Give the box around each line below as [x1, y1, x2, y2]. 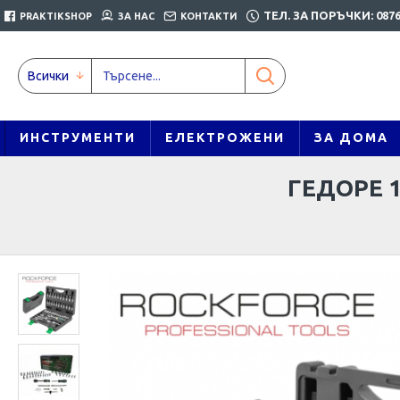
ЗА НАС [118, 10, 154, 21]
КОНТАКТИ [180, 10, 237, 21]
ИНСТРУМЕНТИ [19, 130, 136, 145]
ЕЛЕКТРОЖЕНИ [164, 130, 285, 145]
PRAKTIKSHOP [20, 10, 92, 21]
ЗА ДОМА [313, 130, 388, 145]
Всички [28, 68, 69, 83]
